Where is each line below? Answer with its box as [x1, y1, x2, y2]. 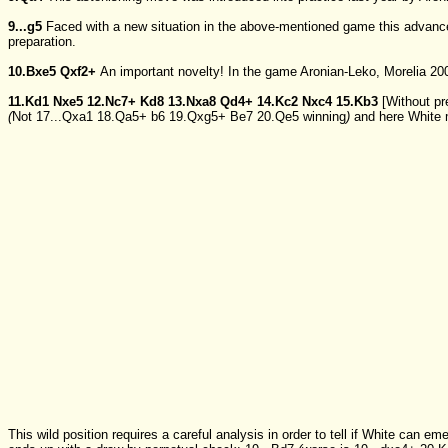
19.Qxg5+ [169, 109, 226, 125]
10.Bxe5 [8, 64, 56, 80]
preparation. [8, 34, 76, 50]
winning [303, 109, 346, 125]
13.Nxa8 [168, 94, 216, 110]
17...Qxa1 [36, 109, 93, 125]
